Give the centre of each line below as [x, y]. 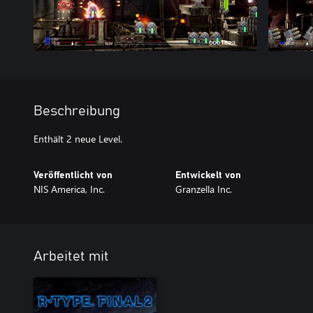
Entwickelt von [208, 175]
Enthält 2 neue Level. [78, 139]
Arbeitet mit [71, 256]
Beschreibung [77, 111]
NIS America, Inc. [69, 189]
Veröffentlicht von [73, 175]
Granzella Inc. [203, 189]
